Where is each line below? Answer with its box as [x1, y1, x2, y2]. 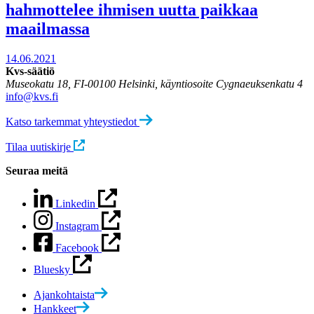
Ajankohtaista [34, 289, 95, 301]
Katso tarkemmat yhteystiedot [6, 116, 137, 128]
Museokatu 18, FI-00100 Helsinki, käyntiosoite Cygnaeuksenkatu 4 [6, 77, 303, 90]
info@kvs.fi [6, 90, 58, 102]
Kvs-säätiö [6, 64, 55, 77]
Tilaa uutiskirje [6, 141, 71, 153]
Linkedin [55, 198, 96, 210]
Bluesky [34, 264, 70, 276]
